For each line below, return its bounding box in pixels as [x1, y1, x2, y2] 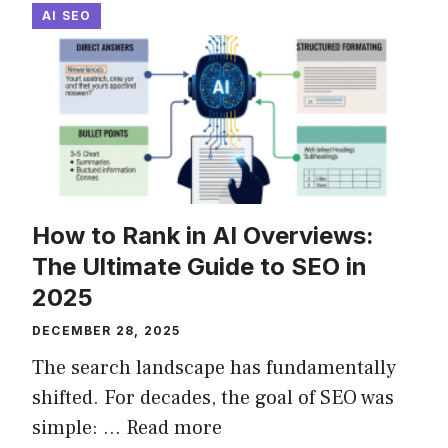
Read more [126, 415, 222, 441]
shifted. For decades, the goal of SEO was [32, 385, 394, 411]
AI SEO [42, 8, 92, 23]
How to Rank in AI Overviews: [32, 221, 374, 250]
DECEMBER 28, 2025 [32, 323, 181, 338]
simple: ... [32, 415, 126, 441]
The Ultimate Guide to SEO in [32, 252, 367, 281]
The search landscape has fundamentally [32, 355, 396, 381]
